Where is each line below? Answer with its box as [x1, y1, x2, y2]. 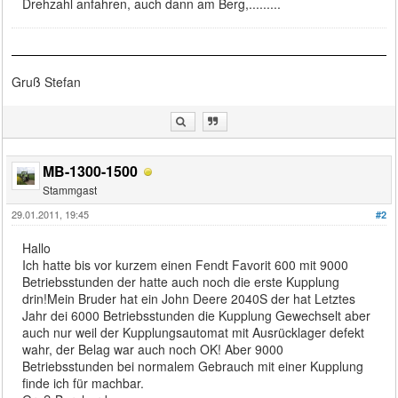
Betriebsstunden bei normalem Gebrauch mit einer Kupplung [22, 356, 364, 375]
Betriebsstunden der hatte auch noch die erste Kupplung [22, 272, 340, 291]
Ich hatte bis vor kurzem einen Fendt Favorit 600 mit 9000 [22, 255, 349, 274]
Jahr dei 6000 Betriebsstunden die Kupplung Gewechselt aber [22, 306, 371, 324]
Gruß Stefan [12, 72, 82, 91]
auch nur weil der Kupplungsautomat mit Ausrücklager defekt [22, 322, 365, 341]
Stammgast [43, 181, 98, 197]
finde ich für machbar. [22, 373, 145, 392]
